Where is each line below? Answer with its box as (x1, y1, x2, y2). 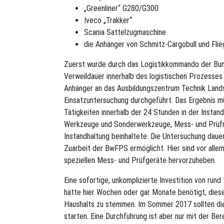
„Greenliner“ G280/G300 (84, 3, 158, 13)
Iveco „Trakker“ (84, 15, 132, 25)
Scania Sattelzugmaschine (84, 27, 166, 37)
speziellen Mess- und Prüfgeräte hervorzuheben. (64, 155, 216, 165)
